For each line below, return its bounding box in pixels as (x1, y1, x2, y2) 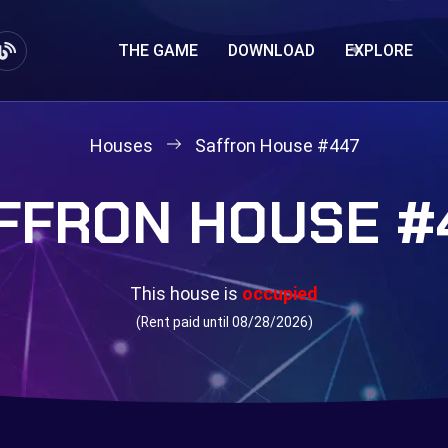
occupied (242, 283, 318, 304)
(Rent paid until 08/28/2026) (135, 314, 313, 330)
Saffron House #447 (194, 135, 359, 156)
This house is (130, 283, 242, 304)
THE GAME (118, 41, 199, 60)
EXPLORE (345, 41, 414, 60)
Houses (89, 135, 153, 156)
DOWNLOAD (228, 41, 316, 60)
